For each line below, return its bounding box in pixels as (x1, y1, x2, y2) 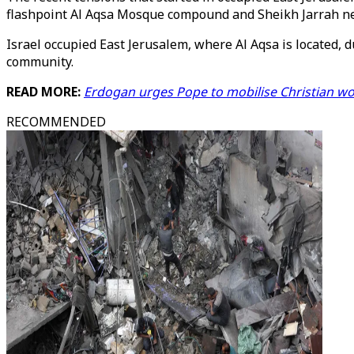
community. (6, 53, 73, 70)
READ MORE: (6, 83, 84, 100)
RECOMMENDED (6, 113, 106, 130)
